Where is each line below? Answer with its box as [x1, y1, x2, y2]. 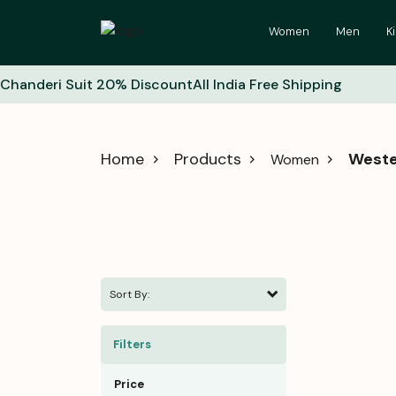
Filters [113, 337, 151, 352]
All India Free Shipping [193, 75, 342, 94]
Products [174, 148, 241, 170]
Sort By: [110, 286, 149, 301]
